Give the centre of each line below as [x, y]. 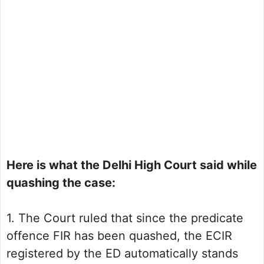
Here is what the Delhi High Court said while [132, 165]
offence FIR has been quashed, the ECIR [119, 236]
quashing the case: [61, 183]
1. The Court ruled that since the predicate [125, 218]
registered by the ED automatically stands [122, 254]
